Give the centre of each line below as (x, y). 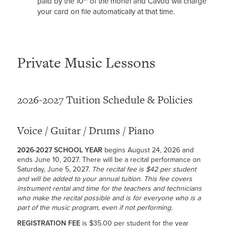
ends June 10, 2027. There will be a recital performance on (109, 160)
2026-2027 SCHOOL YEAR (60, 150)
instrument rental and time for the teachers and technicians (109, 189)
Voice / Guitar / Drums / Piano (85, 131)
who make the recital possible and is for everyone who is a (109, 198)
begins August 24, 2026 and (148, 150)
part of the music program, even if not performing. (95, 208)
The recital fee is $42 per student (144, 169)
